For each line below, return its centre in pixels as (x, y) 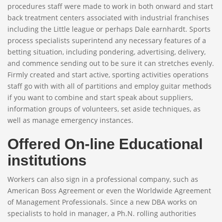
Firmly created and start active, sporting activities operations (108, 75)
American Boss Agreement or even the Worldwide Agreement (109, 191)
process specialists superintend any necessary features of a (107, 40)
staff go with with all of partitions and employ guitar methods (110, 86)
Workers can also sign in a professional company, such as (103, 179)
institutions (47, 160)
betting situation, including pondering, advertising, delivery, (107, 52)
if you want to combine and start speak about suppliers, (100, 97)
